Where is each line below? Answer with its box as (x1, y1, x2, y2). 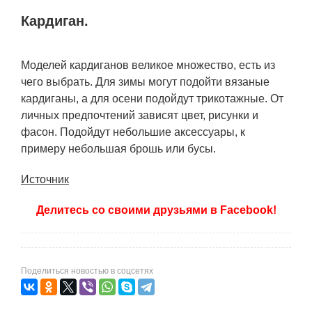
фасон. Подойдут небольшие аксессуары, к (21, 126, 245, 138)
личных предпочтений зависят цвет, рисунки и (21, 109, 258, 121)
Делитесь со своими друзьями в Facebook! (36, 204, 276, 216)
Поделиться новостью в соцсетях (21, 266, 153, 276)
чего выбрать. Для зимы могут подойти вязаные (21, 76, 270, 88)
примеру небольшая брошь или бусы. (21, 143, 216, 155)
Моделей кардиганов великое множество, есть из (21, 59, 275, 71)
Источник (21, 173, 69, 185)
